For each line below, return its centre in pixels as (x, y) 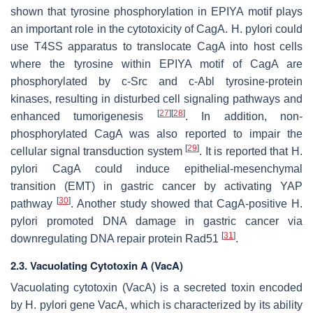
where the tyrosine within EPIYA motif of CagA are (156, 64)
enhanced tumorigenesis (84, 116)
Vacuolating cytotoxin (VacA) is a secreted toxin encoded (156, 287)
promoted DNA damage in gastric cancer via (170, 221)
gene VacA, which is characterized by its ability (185, 305)
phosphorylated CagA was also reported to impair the (156, 133)
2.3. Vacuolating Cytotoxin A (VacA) (97, 265)
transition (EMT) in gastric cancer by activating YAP (156, 186)
